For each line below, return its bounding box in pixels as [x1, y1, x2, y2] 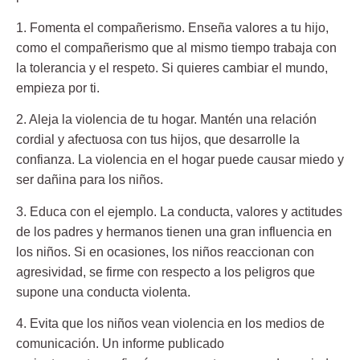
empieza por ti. [16, 80, 100, 95]
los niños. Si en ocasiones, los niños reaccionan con [16, 244, 314, 259]
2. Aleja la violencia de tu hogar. [16, 112, 197, 127]
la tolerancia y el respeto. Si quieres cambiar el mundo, [16, 60, 328, 75]
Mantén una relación [197, 112, 317, 127]
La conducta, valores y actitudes [157, 204, 342, 219]
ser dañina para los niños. [16, 173, 166, 187]
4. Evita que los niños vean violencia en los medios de [16, 316, 325, 330]
